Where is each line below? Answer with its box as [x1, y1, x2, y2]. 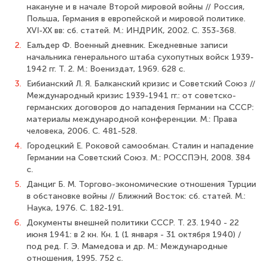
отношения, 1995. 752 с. [27, 253, 123, 263]
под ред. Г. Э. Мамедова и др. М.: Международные [27, 241, 228, 251]
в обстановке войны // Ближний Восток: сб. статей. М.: [27, 191, 245, 201]
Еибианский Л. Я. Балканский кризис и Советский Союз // [27, 79, 256, 89]
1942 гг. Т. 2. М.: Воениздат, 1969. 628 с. [27, 64, 185, 74]
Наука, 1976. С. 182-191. [27, 203, 124, 213]
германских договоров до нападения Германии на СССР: [27, 102, 254, 112]
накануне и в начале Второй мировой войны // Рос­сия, [27, 2, 245, 12]
